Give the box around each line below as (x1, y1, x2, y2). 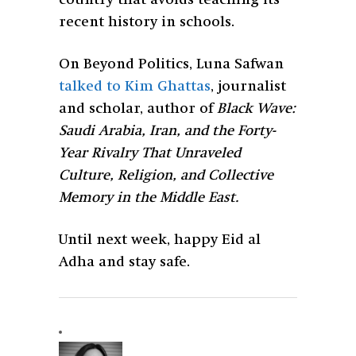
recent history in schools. (59, 14, 238, 29)
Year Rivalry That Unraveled (59, 145, 241, 161)
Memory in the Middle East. (59, 190, 243, 205)
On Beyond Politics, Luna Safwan (59, 56, 284, 72)
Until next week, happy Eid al (59, 232, 261, 247)
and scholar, (59, 101, 143, 116)
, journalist (211, 79, 286, 94)
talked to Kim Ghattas (59, 79, 211, 94)
